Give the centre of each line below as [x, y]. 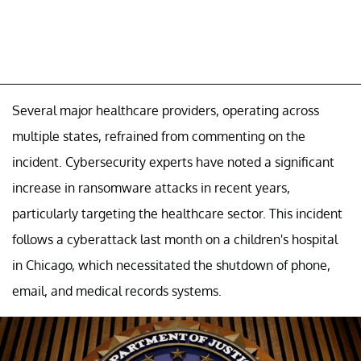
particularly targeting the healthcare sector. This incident [177, 214]
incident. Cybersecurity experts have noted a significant [173, 162]
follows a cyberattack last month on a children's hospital [175, 240]
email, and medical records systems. [117, 291]
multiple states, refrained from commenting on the [159, 137]
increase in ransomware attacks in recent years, [151, 188]
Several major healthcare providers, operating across [166, 111]
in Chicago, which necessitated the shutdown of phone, [171, 266]
